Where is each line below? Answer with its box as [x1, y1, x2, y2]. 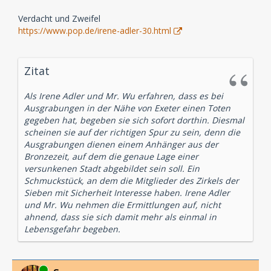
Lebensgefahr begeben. [24, 223, 120, 235]
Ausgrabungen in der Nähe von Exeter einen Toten [24, 102, 230, 114]
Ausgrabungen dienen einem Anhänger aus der [24, 138, 218, 150]
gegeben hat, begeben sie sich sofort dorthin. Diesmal [24, 114, 244, 126]
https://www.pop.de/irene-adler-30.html [18, 24, 171, 36]
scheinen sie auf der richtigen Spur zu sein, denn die [24, 126, 240, 138]
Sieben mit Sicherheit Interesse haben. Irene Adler [24, 186, 230, 198]
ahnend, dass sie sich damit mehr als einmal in [24, 211, 217, 223]
